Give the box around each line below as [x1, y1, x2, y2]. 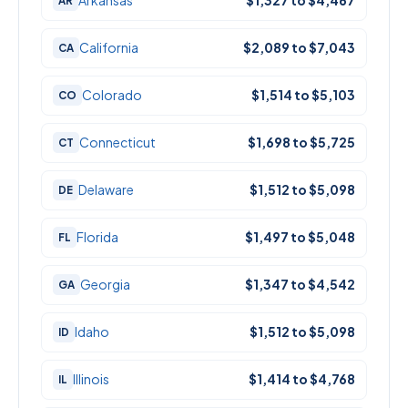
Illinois [73, 371, 109, 388]
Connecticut [79, 134, 156, 151]
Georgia [80, 276, 130, 293]
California [79, 39, 138, 56]
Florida [76, 229, 118, 246]
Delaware [78, 181, 134, 199]
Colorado [82, 87, 142, 104]
